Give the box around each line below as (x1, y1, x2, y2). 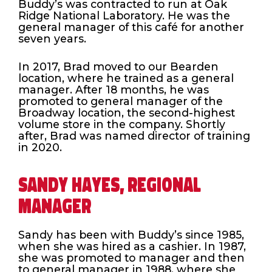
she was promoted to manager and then (18, 251, 245, 264)
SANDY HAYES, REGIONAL (18, 172, 201, 197)
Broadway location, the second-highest (18, 106, 235, 119)
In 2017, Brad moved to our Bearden (18, 59, 219, 73)
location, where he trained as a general (18, 71, 234, 84)
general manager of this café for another (18, 21, 244, 34)
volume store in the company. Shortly (18, 117, 225, 131)
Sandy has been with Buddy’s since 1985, (18, 228, 244, 241)
